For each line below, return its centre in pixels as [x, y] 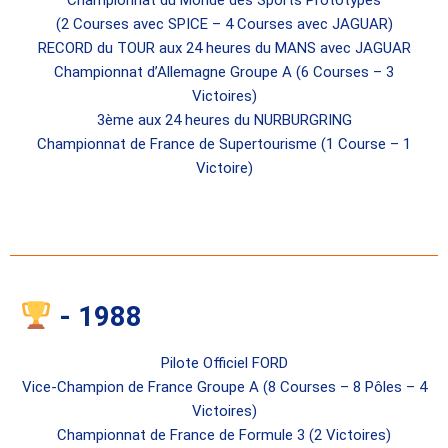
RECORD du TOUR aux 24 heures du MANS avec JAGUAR [224, 48]
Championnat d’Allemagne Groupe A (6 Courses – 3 [224, 72]
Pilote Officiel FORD [224, 363]
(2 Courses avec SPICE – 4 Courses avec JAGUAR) [224, 24]
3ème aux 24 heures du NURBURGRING [224, 120]
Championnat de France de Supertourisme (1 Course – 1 [224, 144]
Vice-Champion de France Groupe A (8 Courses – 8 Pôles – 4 [224, 387]
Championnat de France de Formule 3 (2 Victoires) [224, 435]
